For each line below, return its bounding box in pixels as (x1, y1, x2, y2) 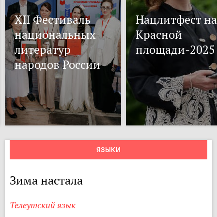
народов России (15, 57, 100, 72)
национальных (15, 27, 95, 42)
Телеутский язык (10, 200, 76, 211)
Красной (136, 27, 182, 42)
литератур (15, 42, 71, 57)
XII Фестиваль (15, 12, 91, 27)
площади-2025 (136, 42, 215, 57)
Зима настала (10, 173, 83, 188)
